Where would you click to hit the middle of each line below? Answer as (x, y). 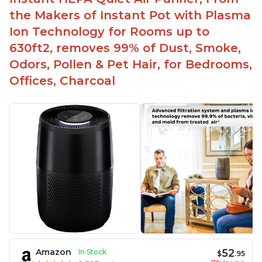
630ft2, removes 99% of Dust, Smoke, (125, 48)
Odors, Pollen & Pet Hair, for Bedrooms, (131, 65)
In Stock (92, 252)
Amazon (54, 252)
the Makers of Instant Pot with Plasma (130, 15)
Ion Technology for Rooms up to (109, 32)
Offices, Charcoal (62, 81)
